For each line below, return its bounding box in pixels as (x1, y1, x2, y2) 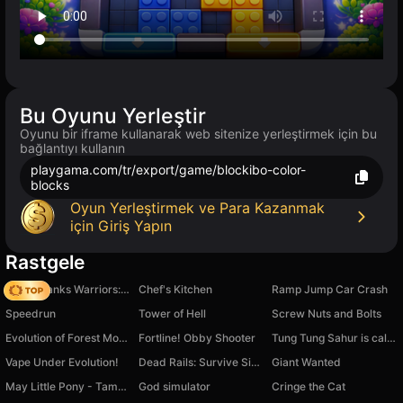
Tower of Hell (139, 307, 206, 321)
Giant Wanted (272, 355, 341, 370)
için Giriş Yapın (70, 217, 172, 236)
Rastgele (5, 251, 85, 274)
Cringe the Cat (272, 380, 345, 394)
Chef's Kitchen (139, 282, 212, 297)
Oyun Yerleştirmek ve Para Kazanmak (70, 199, 325, 218)
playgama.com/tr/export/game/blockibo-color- (31, 162, 306, 178)
